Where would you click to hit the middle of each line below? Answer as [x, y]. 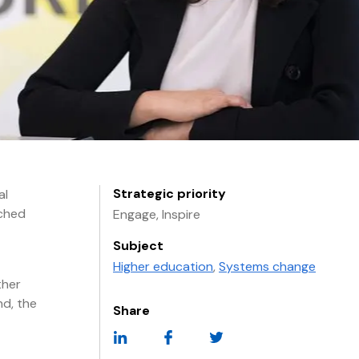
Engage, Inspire [157, 214]
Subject [138, 246]
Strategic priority [169, 194]
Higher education [163, 266]
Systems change [267, 266]
